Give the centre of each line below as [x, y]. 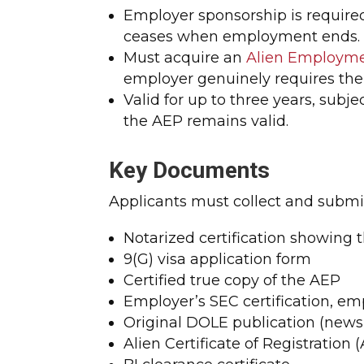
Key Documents [190, 170]
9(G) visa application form [218, 259]
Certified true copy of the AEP [232, 280]
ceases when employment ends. [242, 36]
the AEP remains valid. [206, 121]
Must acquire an [185, 57]
